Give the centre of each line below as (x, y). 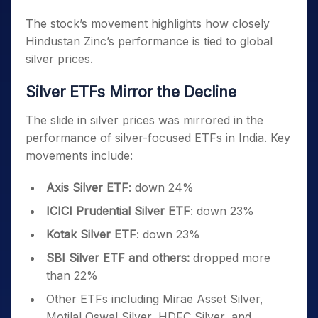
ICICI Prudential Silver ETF (118, 211)
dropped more (232, 258)
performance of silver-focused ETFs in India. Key (158, 138)
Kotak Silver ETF (91, 234)
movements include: (79, 155)
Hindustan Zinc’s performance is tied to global (149, 41)
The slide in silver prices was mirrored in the (144, 120)
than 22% (72, 275)
